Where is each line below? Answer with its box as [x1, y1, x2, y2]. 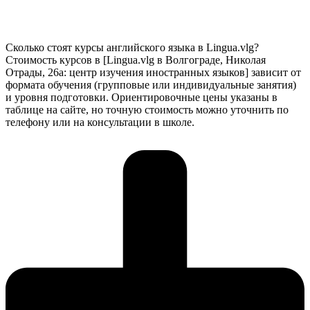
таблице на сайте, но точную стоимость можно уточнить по [6, 104, 289, 116]
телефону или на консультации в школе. [6, 116, 194, 129]
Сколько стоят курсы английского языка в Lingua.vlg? [6, 42, 259, 54]
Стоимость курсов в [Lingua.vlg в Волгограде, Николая [6, 54, 266, 66]
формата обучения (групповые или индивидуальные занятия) [6, 79, 296, 91]
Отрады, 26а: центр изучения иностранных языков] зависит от [6, 66, 301, 79]
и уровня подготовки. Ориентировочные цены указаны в [6, 91, 277, 104]
